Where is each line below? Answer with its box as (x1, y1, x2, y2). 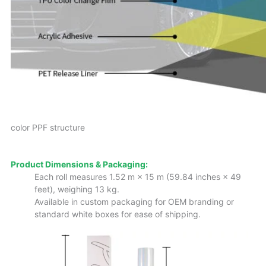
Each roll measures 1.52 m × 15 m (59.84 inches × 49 (34, 171, 241, 182)
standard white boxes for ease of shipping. (34, 208, 201, 219)
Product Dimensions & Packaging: (11, 159, 148, 169)
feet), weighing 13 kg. (34, 183, 119, 194)
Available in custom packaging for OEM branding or (34, 196, 234, 207)
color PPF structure (11, 122, 85, 132)
